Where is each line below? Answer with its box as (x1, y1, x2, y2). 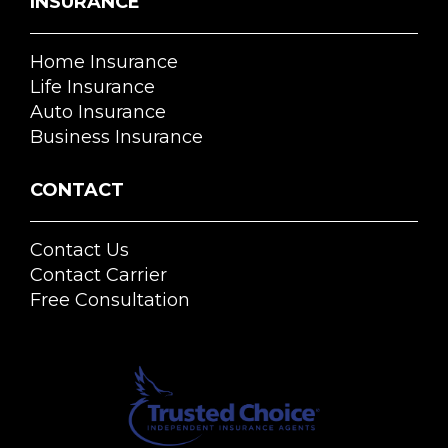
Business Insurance (30, 125, 203, 148)
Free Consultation (30, 288, 190, 311)
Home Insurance (30, 50, 178, 73)
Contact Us (30, 238, 129, 261)
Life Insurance (30, 75, 155, 98)
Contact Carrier (30, 263, 167, 286)
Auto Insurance (30, 100, 166, 123)
